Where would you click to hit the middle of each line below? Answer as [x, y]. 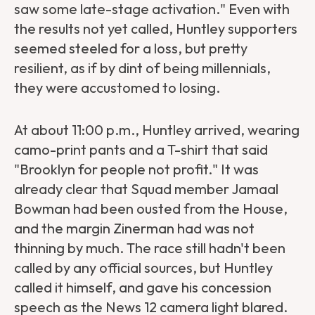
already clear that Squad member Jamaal [146, 189]
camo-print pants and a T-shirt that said [141, 150]
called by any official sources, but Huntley [143, 268]
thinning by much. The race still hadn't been [150, 248]
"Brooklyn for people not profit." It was [136, 169]
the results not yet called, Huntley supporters [156, 29]
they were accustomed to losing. [118, 88]
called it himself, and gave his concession [143, 288]
